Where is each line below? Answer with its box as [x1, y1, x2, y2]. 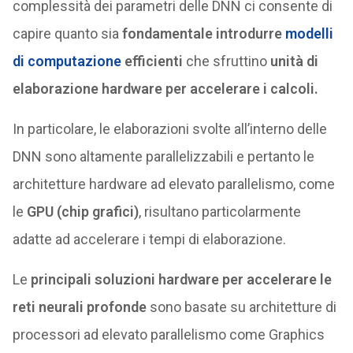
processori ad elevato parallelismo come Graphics [12, 326, 325, 343]
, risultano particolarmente [138, 203, 301, 220]
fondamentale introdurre [121, 25, 285, 42]
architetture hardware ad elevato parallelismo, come [12, 176, 335, 192]
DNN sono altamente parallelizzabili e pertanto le [12, 148, 314, 165]
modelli [284, 25, 333, 42]
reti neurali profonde [12, 299, 147, 315]
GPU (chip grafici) [26, 203, 139, 220]
